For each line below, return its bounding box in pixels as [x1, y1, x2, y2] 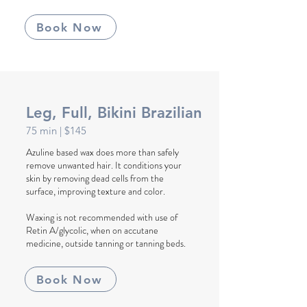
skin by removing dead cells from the [26, 171, 164, 185]
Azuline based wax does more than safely [26, 145, 179, 159]
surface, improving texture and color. [26, 184, 165, 198]
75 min [26, 124, 60, 137]
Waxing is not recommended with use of [26, 210, 177, 224]
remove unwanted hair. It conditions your [26, 158, 182, 172]
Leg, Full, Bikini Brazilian [26, 103, 202, 122]
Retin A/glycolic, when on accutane [26, 223, 158, 237]
